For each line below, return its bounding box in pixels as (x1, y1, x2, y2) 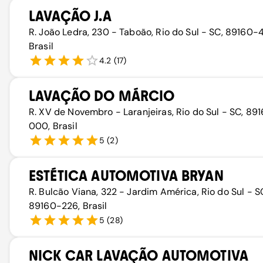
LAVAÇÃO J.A (29, 8, 112, 25)
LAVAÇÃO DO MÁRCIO (29, 87, 175, 104)
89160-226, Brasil (29, 200, 107, 212)
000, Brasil (29, 120, 77, 132)
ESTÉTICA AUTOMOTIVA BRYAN (29, 167, 224, 184)
